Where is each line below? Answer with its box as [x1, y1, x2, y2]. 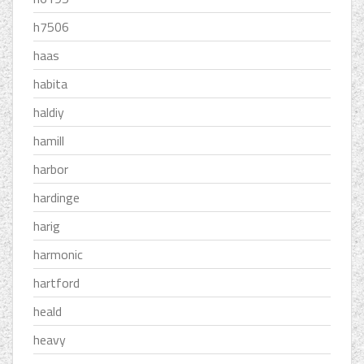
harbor [33, 159, 68, 180]
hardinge [33, 188, 80, 208]
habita [33, 74, 67, 94]
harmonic [33, 245, 83, 265]
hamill [33, 131, 64, 151]
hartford [33, 273, 80, 293]
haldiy [33, 102, 64, 123]
